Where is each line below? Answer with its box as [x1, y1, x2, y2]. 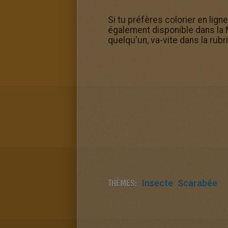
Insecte [142, 178, 173, 188]
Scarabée [178, 178, 217, 188]
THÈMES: [108, 178, 137, 188]
